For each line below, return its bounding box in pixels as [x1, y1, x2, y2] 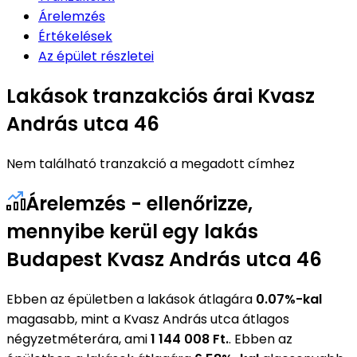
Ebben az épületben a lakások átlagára [6, 289, 256, 308]
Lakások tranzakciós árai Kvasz [6, 82, 315, 109]
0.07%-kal [256, 289, 322, 308]
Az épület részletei [38, 46, 154, 65]
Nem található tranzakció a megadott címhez [6, 154, 295, 173]
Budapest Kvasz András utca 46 [6, 245, 322, 273]
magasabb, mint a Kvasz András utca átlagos [6, 309, 289, 328]
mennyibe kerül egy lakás [6, 218, 258, 245]
